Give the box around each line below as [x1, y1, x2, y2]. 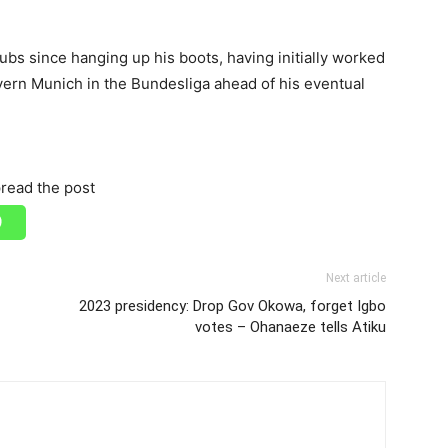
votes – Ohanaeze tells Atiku [195, 317, 386, 336]
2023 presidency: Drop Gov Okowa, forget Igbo [79, 296, 386, 315]
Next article [326, 270, 386, 285]
